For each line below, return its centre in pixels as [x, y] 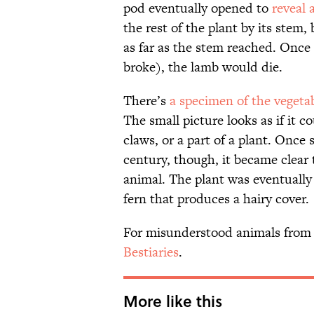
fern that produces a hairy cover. [216, 199]
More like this [173, 301]
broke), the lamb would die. [203, 67]
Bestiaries [151, 252]
